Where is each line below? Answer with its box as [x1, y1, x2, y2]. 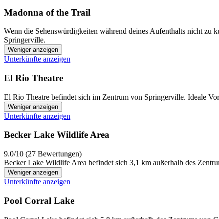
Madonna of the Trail [4, 7, 90, 18]
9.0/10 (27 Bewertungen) [4, 150, 82, 158]
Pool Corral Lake [4, 195, 74, 206]
